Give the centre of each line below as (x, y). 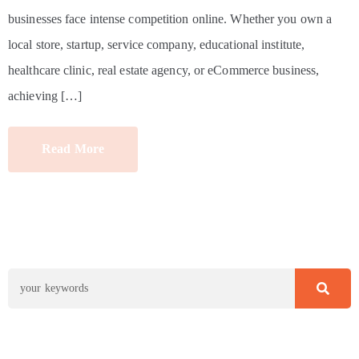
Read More (73, 148)
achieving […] (45, 95)
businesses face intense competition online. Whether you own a (170, 18)
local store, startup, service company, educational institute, (157, 44)
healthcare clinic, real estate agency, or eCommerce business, (164, 70)
